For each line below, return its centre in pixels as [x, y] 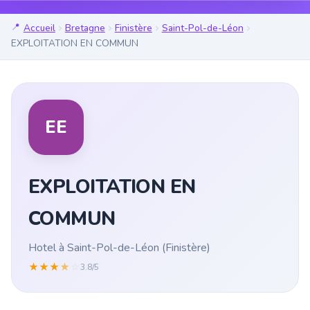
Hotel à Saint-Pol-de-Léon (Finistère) [119, 247]
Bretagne [85, 28]
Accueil [39, 28]
